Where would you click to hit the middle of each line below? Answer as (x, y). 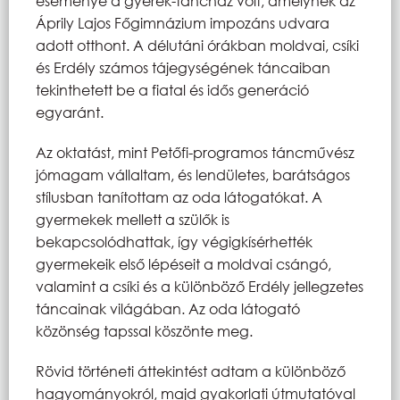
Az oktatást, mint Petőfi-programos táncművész (195, 152)
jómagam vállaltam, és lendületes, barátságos (193, 174)
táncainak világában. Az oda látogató (168, 308)
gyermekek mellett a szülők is (133, 219)
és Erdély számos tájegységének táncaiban (183, 67)
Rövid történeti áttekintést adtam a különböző (191, 371)
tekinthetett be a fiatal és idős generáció (172, 89)
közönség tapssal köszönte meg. (144, 330)
